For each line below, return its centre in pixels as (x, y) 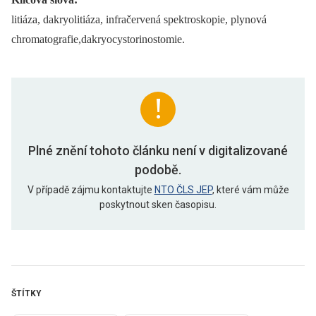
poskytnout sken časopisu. (158, 205)
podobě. (158, 170)
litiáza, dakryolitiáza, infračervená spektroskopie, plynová (139, 20)
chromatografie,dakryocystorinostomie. (98, 39)
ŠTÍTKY (26, 294)
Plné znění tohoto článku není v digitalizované (158, 151)
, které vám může (250, 190)
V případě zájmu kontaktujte (91, 190)
